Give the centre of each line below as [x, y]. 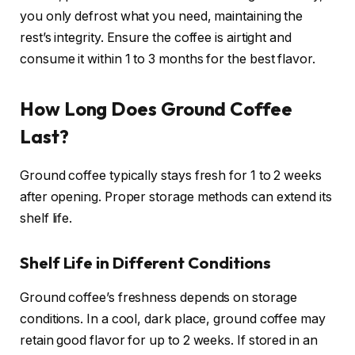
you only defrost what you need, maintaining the [162, 17]
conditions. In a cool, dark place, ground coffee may [173, 319]
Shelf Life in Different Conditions [146, 262]
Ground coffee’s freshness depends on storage [158, 298]
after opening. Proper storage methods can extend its [176, 197]
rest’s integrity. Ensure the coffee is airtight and [156, 38]
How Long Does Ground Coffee [156, 109]
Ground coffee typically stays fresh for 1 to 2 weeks [171, 176]
